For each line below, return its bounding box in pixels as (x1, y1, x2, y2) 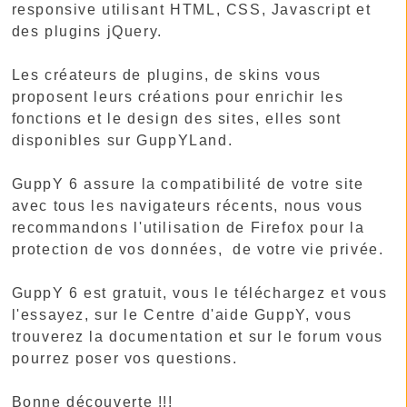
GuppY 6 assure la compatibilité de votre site (11, 176, 364, 192)
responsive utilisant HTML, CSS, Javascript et (11, 2, 372, 17)
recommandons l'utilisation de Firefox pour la (11, 220, 365, 235)
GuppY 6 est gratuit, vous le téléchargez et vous (11, 285, 388, 301)
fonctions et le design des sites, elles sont (11, 111, 342, 126)
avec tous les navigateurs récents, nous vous (11, 198, 363, 213)
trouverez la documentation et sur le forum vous (11, 329, 383, 344)
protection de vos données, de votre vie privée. (11, 242, 384, 257)
